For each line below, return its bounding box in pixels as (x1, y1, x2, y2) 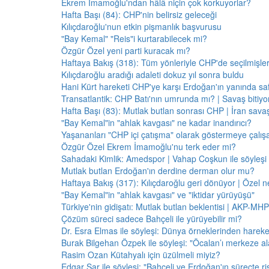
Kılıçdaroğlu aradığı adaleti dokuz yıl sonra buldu (61, 68, 244, 80)
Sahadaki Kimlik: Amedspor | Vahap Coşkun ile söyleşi (61, 153, 267, 165)
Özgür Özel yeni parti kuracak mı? (61, 44, 190, 56)
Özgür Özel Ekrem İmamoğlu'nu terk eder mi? (61, 141, 236, 153)
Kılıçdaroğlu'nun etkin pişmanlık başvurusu (61, 20, 222, 32)
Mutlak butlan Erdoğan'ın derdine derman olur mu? (61, 165, 255, 177)
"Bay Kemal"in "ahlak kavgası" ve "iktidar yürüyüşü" (61, 189, 255, 201)
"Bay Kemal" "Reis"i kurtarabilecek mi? (61, 32, 207, 44)
